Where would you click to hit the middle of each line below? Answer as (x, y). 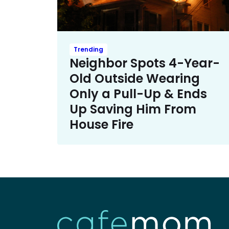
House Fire (101, 124)
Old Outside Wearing (135, 78)
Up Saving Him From (133, 109)
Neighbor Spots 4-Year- (145, 63)
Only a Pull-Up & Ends (138, 94)
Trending (88, 49)
